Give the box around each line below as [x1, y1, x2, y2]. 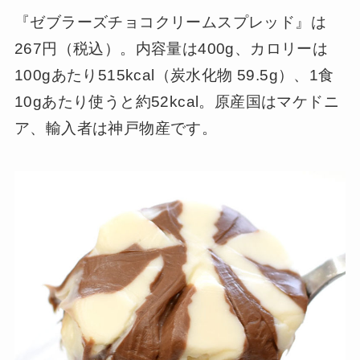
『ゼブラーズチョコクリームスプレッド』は [14, 13, 326, 31]
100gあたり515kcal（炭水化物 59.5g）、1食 [14, 66, 334, 84]
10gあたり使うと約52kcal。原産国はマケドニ [14, 92, 339, 110]
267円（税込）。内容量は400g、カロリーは [14, 39, 329, 57]
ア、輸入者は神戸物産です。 [14, 119, 218, 137]
